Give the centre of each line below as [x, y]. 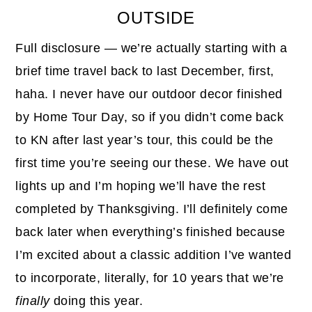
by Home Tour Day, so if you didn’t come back [150, 117]
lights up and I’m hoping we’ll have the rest [141, 186]
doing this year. [96, 301]
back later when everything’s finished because [150, 232]
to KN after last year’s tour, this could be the [145, 140]
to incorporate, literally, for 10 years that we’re [150, 278]
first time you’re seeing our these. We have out [152, 163]
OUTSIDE [156, 18]
